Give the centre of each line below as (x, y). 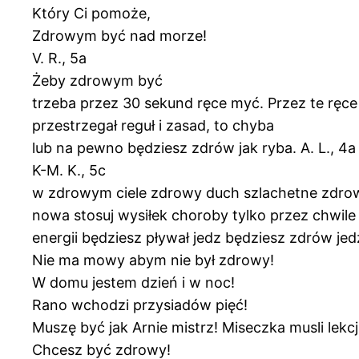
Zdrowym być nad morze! (119, 35)
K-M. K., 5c (69, 170)
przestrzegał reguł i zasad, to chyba (153, 125)
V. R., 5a (59, 58)
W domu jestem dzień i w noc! (133, 282)
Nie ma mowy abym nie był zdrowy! (153, 260)
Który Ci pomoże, (91, 13)
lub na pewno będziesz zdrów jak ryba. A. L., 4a (194, 147)
